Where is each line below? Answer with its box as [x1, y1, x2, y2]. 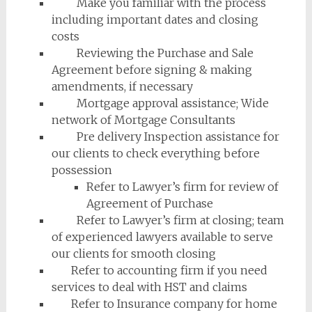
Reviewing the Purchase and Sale [51, 46, 253, 60]
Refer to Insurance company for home [51, 297, 277, 311]
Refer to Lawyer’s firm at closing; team [51, 213, 284, 227]
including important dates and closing [51, 13, 258, 26]
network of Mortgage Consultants [51, 113, 235, 127]
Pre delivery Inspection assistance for [51, 130, 279, 143]
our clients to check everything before [51, 146, 260, 160]
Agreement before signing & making [51, 63, 252, 77]
